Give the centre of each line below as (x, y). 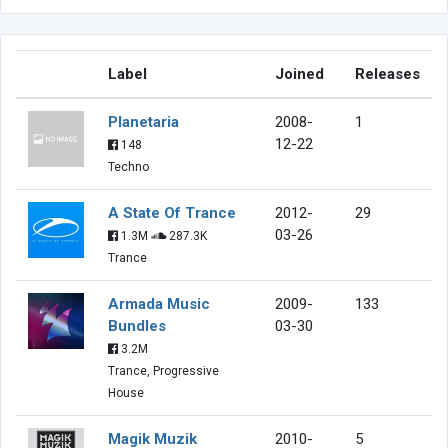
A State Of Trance (172, 212)
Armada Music (159, 303)
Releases (387, 73)
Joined (299, 73)
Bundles (137, 325)
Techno (128, 166)
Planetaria (143, 121)
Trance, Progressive (163, 370)
